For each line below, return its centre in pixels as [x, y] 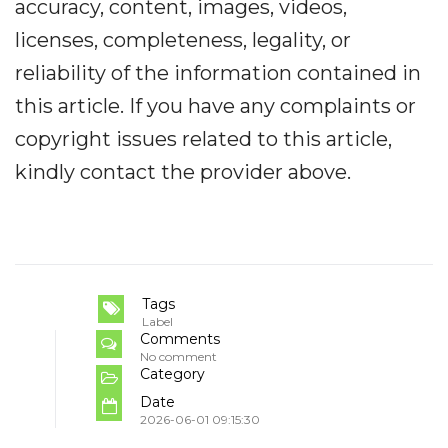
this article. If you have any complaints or [215, 106]
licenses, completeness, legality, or [183, 40]
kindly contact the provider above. [183, 172]
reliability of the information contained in [218, 73]
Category [172, 374]
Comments [180, 339]
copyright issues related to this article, [203, 139]
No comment [178, 357]
